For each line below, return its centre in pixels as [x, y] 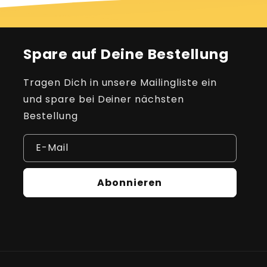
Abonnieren [130, 183]
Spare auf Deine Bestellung [126, 54]
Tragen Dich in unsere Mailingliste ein [120, 83]
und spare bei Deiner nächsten [104, 99]
